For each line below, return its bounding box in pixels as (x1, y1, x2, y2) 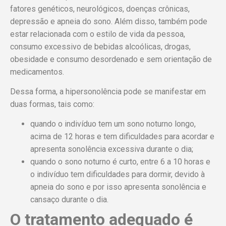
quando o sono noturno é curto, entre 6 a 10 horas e (30, 157, 210, 167)
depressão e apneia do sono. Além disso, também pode (10, 16, 207, 26)
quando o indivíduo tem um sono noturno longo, (30, 119, 196, 129)
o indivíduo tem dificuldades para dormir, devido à (30, 169, 205, 180)
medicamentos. (10, 67, 64, 77)
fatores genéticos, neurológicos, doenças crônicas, (10, 4, 190, 14)
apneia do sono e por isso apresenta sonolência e (30, 182, 206, 192)
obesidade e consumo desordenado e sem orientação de (10, 54, 212, 64)
